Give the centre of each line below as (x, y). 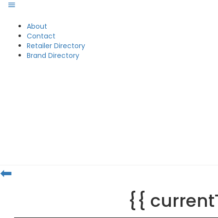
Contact (41, 36)
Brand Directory (53, 55)
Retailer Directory (56, 46)
